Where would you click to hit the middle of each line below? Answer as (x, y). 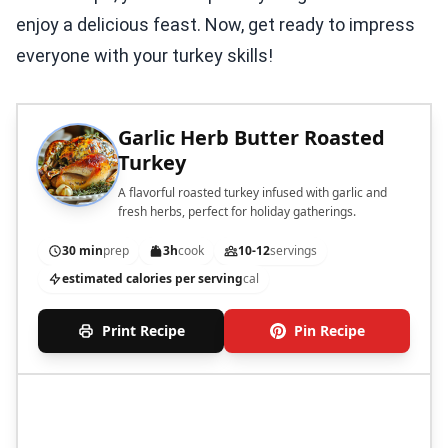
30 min (82, 250)
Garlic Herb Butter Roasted (251, 137)
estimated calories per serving (152, 278)
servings (293, 250)
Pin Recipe (329, 330)
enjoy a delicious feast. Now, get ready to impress (215, 24)
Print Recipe (143, 330)
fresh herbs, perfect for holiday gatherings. (237, 211)
